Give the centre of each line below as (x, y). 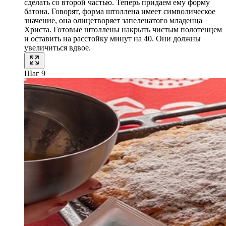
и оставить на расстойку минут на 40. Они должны (112, 38)
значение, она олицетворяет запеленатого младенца (113, 20)
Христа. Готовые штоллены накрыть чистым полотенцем (123, 29)
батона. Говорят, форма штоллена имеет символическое (120, 11)
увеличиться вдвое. (58, 47)
